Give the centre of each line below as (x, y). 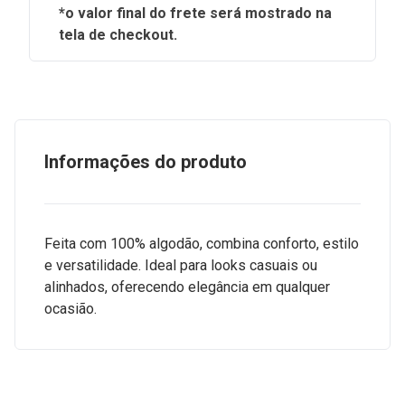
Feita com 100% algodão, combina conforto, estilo (202, 244)
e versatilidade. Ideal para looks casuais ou (181, 265)
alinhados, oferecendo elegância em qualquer (187, 287)
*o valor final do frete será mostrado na (195, 13)
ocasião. (71, 309)
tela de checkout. (118, 35)
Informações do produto (146, 162)
